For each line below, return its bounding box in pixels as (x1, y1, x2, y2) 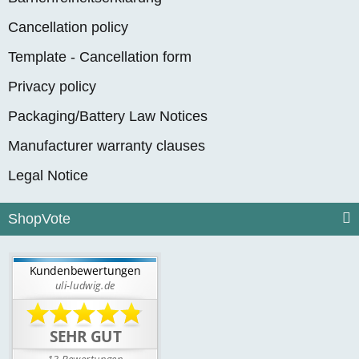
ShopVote (8, 211, 71, 228)
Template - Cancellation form (8, 49, 192, 66)
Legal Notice (8, 167, 88, 184)
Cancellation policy (8, 19, 128, 36)
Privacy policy (8, 79, 96, 95)
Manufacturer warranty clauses (8, 138, 205, 155)
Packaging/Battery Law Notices (8, 108, 208, 125)
